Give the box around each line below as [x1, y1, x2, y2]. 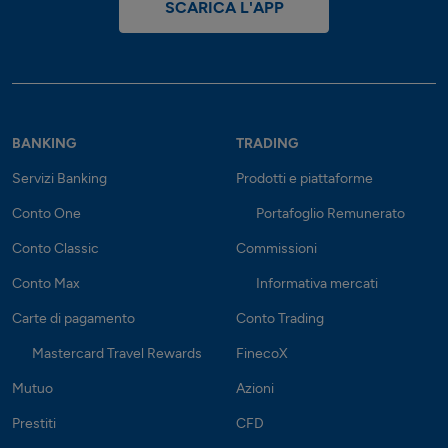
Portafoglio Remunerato [256, 204, 405, 222]
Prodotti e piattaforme [236, 169, 373, 187]
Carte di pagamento [12, 309, 135, 327]
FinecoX [236, 344, 288, 362]
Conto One [12, 204, 81, 222]
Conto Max [12, 274, 80, 292]
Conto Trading [236, 309, 324, 327]
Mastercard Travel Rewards [32, 344, 202, 362]
